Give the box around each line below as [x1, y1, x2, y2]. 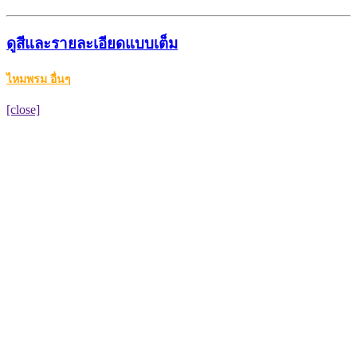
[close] [6, 102, 40, 116]
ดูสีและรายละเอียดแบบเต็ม [6, 35, 178, 53]
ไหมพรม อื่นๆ [6, 73, 71, 85]
